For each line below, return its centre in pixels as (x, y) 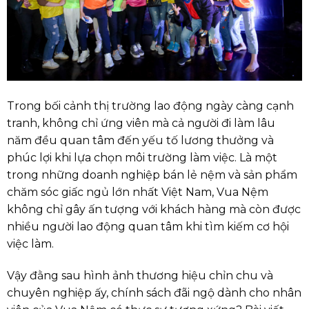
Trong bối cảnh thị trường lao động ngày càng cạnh (150, 106)
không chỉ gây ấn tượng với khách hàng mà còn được (154, 210)
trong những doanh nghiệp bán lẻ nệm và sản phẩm (152, 175)
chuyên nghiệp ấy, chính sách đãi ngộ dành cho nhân (154, 292)
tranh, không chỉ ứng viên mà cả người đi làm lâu (141, 123)
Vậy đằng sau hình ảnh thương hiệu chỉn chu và (140, 275)
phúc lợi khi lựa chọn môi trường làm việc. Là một (142, 158)
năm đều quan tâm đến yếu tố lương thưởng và (140, 141)
